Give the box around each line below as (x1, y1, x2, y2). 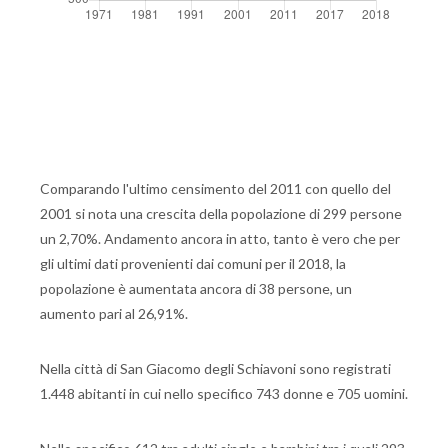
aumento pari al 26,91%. (40, 305, 188, 322)
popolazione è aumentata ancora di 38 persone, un (40, 280, 352, 297)
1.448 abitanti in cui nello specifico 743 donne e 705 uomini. (40, 385, 408, 402)
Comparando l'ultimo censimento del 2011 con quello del (40, 180, 391, 197)
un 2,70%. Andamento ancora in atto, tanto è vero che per (40, 230, 400, 247)
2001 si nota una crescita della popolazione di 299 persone (40, 205, 402, 222)
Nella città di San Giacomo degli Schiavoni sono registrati (40, 360, 391, 377)
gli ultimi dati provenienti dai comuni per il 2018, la (40, 255, 346, 272)
